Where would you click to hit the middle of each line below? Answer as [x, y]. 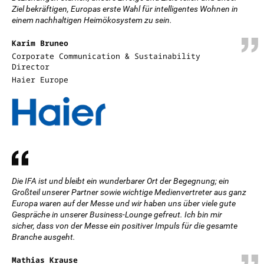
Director [31, 67]
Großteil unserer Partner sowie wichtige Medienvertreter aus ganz [129, 192]
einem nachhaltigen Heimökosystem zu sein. [92, 20]
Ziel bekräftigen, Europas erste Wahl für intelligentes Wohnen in [125, 9]
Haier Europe [40, 80]
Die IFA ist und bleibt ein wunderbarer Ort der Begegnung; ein [121, 181]
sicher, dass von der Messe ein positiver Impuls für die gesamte [125, 226]
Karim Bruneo [40, 43]
